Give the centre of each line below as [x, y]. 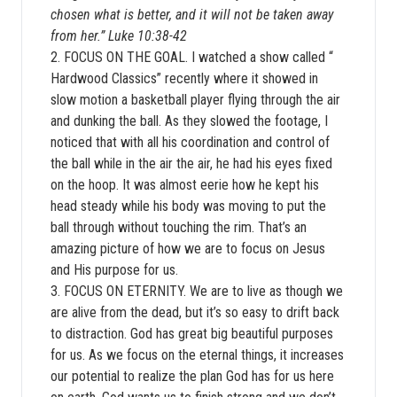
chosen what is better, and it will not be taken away [192, 15]
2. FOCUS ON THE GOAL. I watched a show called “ [192, 57]
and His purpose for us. [114, 270]
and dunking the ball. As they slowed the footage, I [189, 121]
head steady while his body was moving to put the [188, 206]
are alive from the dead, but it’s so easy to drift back [195, 312]
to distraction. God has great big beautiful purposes [192, 334]
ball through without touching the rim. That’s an [179, 227]
